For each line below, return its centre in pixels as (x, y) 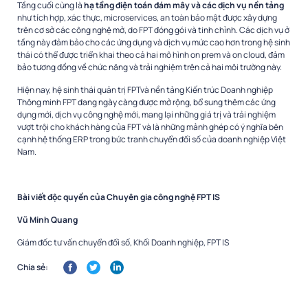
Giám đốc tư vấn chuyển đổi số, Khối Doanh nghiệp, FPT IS (123, 242)
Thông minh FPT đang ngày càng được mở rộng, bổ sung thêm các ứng (146, 102)
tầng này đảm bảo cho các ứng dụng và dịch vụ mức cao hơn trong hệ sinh (154, 42)
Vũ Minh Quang (47, 219)
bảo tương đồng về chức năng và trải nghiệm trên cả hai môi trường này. (150, 67)
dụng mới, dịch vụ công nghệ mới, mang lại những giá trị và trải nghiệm (146, 114)
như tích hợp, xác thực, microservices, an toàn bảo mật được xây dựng (147, 17)
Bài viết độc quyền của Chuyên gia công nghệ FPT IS (119, 197)
